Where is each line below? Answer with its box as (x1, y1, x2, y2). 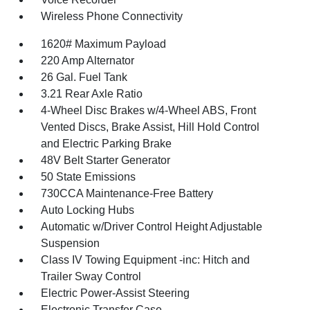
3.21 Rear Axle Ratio (41, 87, 143, 100)
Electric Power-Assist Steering (41, 286, 190, 299)
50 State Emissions (41, 170, 136, 183)
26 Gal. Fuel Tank (41, 71, 128, 83)
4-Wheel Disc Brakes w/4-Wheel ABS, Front (41, 104, 257, 116)
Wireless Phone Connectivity (41, 10, 183, 22)
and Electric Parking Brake (41, 137, 172, 149)
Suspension (41, 237, 100, 249)
